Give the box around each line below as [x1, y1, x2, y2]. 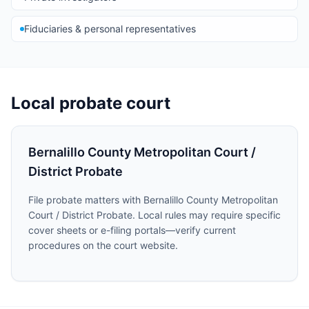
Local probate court [11, 93, 170, 113]
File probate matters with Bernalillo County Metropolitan [28, 194, 278, 206]
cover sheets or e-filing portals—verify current [28, 224, 236, 236]
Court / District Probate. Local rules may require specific [28, 209, 281, 221]
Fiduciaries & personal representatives [24, 23, 196, 34]
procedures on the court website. [28, 239, 178, 251]
